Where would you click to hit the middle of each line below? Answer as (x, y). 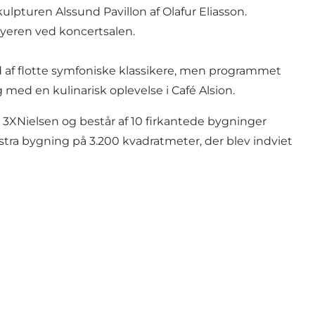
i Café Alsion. (199, 91)
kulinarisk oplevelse (108, 91)
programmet (245, 71)
